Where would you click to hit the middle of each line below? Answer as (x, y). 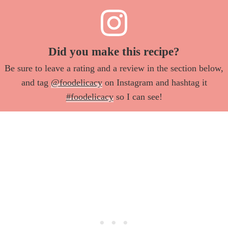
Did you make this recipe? (114, 52)
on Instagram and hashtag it (154, 83)
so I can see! (138, 97)
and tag (36, 83)
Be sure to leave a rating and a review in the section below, (114, 68)
